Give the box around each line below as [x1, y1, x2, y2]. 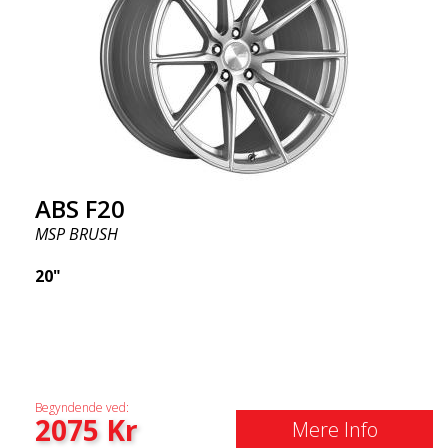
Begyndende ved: [35, 399, 129, 416]
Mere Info [291, 416, 378, 443]
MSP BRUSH [35, 223, 118, 245]
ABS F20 [35, 192, 125, 225]
